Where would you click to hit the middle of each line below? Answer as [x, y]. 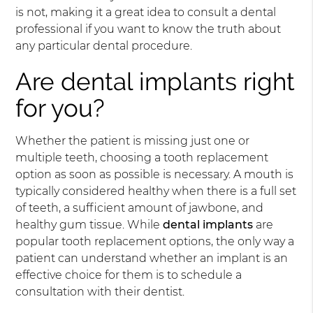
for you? [60, 108]
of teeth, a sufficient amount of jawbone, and [140, 208]
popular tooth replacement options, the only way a [155, 242]
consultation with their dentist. [100, 292]
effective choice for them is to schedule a [129, 275]
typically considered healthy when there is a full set [156, 191]
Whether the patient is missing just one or [133, 141]
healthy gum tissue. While [89, 225]
